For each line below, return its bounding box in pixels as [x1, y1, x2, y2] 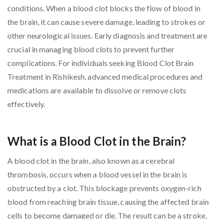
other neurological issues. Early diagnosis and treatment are [7, 31, 208, 40]
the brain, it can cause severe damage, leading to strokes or [7, 17, 206, 26]
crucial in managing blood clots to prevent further [7, 44, 175, 54]
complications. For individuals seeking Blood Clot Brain [7, 58, 194, 67]
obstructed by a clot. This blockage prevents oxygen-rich [7, 183, 201, 193]
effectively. [7, 99, 45, 109]
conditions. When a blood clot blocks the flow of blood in [7, 3, 200, 13]
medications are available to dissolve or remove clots [7, 86, 187, 95]
